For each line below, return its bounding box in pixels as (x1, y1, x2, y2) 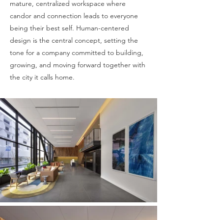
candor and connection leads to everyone (10, 11, 138, 20)
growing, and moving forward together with (10, 60, 145, 69)
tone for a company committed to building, (10, 48, 143, 57)
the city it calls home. (10, 73, 75, 82)
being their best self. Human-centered (10, 24, 129, 32)
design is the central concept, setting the (10, 36, 138, 45)
